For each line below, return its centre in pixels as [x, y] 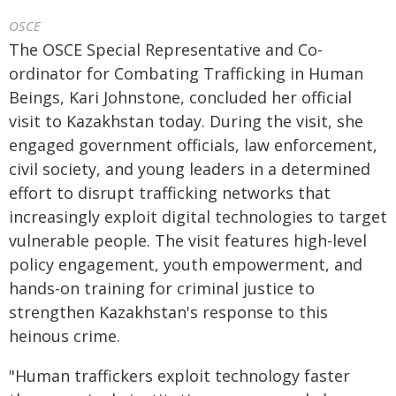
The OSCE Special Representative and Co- [166, 49]
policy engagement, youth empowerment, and [186, 264]
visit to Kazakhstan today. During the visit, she [186, 121]
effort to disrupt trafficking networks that [170, 193]
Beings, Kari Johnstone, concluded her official [180, 97]
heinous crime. [65, 336]
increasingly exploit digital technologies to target [198, 217]
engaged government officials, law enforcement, [193, 145]
